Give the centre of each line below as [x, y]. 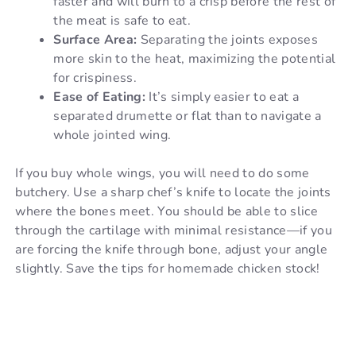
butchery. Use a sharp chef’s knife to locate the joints [173, 193]
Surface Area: [95, 40]
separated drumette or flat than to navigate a [188, 116]
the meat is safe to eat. [122, 21]
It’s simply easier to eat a [222, 97]
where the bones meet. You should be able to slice [166, 212]
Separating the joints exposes [227, 40]
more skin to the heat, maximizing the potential [195, 59]
